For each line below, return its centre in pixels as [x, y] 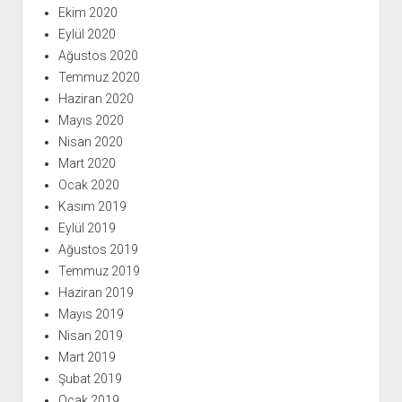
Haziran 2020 [96, 99]
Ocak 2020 [88, 185]
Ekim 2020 [87, 13]
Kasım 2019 [92, 207]
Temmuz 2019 [99, 271]
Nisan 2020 [90, 142]
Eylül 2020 [87, 35]
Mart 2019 [87, 358]
